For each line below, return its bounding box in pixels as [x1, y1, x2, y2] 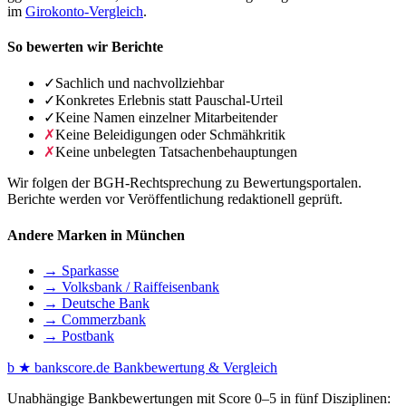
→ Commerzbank [43, 311, 146, 327]
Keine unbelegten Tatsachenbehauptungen [55, 144, 297, 160]
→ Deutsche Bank [43, 295, 150, 311]
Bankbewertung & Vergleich [113, 359, 277, 375]
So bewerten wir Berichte [7, 39, 163, 55]
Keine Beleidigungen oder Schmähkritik [55, 127, 285, 143]
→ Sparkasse [43, 262, 119, 278]
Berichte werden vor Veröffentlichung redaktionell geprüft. [7, 191, 343, 208]
